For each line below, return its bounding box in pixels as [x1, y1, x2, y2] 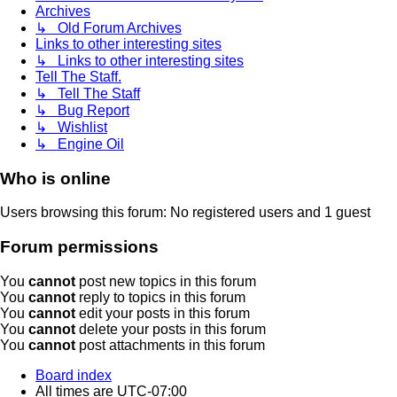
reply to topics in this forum [75, 289, 245, 305]
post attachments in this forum [75, 337, 265, 353]
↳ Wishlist [35, 120, 107, 136]
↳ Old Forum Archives [35, 20, 182, 36]
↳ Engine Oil [35, 136, 124, 152]
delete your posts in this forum [75, 321, 266, 337]
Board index [35, 367, 112, 383]
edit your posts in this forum [75, 305, 250, 321]
